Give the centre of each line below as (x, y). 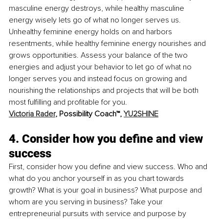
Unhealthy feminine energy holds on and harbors (91, 32)
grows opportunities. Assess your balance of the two (99, 55)
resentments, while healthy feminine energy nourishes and (108, 43)
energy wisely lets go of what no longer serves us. (96, 20)
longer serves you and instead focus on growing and (99, 78)
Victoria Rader (32, 114)
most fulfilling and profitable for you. (69, 102)
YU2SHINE (141, 114)
